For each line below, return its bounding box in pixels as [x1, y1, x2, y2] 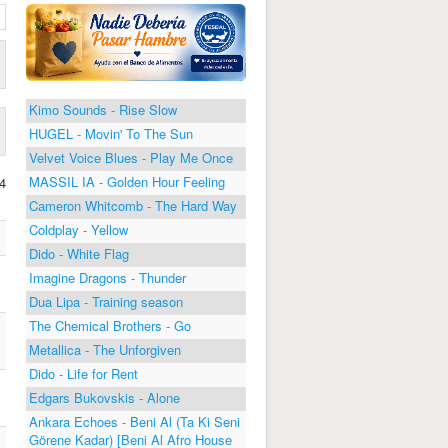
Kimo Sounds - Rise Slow [29, 99, 177, 119]
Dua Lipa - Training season [29, 291, 183, 311]
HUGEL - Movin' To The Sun [29, 123, 193, 143]
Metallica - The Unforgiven [29, 339, 181, 359]
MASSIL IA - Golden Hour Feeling [29, 171, 225, 191]
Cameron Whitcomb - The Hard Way [29, 195, 237, 215]
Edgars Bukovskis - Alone [29, 387, 180, 407]
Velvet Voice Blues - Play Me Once [29, 147, 233, 167]
